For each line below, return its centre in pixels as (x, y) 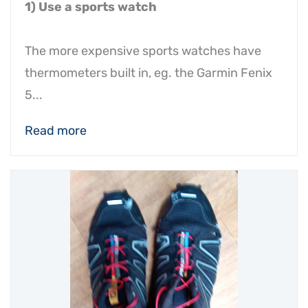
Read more (56, 131)
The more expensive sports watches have (143, 51)
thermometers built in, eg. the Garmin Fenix (148, 73)
